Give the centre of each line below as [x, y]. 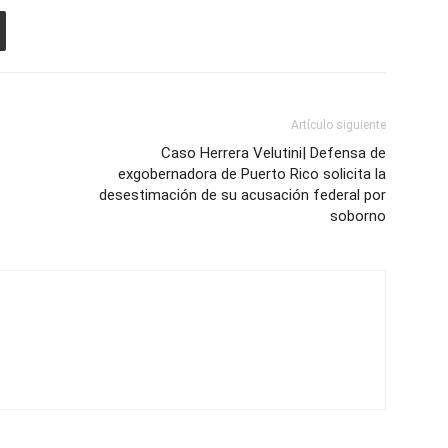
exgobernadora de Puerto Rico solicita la [252, 174]
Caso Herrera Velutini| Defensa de [273, 153]
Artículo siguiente [338, 125]
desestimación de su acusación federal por [242, 195]
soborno [358, 216]
